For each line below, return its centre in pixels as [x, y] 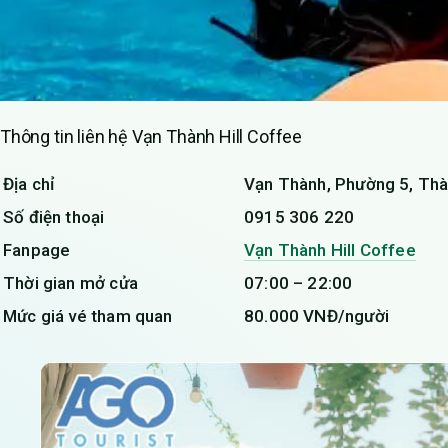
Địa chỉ [29, 184]
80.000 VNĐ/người [316, 316]
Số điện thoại [54, 217]
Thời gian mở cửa [70, 283]
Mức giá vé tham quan [88, 316]
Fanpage [37, 250]
